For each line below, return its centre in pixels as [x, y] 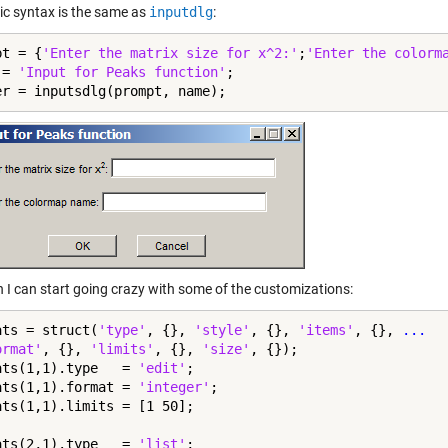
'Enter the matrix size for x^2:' [170, 53]
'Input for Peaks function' [122, 72]
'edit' [162, 368]
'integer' [174, 387]
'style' [222, 330]
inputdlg [181, 12]
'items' [326, 330]
